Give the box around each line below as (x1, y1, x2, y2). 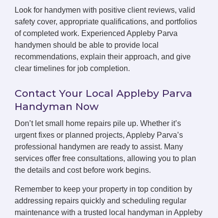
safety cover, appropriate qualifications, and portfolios (15, 18, 197, 26)
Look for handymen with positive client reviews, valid (15, 6, 195, 15)
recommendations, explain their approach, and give (15, 53, 191, 61)
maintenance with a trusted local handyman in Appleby (15, 208, 202, 217)
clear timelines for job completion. (15, 64, 130, 73)
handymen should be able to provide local (15, 41, 159, 50)
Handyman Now (15, 100, 99, 113)
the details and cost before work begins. (15, 166, 151, 175)
